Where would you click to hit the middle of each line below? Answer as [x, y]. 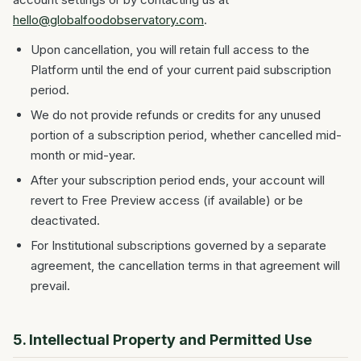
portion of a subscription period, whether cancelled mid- [186, 135]
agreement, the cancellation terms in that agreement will [185, 266]
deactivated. [65, 220]
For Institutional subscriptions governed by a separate [178, 245]
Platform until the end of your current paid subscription [181, 70]
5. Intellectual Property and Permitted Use [162, 340]
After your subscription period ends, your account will [178, 180]
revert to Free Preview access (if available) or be [167, 200]
